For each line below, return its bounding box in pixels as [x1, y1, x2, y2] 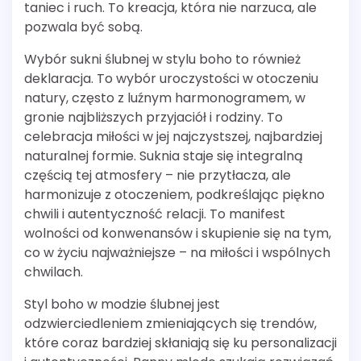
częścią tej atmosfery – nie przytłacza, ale [24, 165, 291, 185]
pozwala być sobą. [24, 17, 143, 36]
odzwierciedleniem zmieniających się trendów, [24, 313, 317, 333]
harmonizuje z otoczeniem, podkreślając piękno [24, 185, 325, 204]
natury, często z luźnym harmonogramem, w [24, 88, 305, 107]
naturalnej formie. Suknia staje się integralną [24, 146, 303, 165]
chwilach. [24, 262, 83, 281]
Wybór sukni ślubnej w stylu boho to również [24, 49, 301, 68]
